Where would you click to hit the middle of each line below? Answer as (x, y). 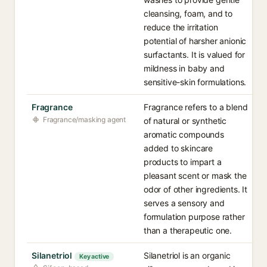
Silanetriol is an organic (187, 255)
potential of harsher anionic (195, 41)
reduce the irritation (181, 27)
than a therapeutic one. (188, 230)
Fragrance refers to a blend (196, 107)
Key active (94, 257)
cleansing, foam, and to (188, 13)
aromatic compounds (184, 134)
